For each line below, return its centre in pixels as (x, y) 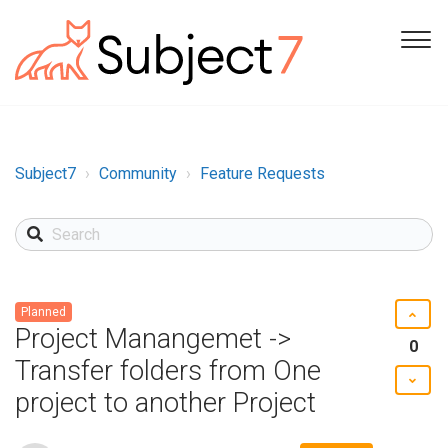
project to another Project (165, 402)
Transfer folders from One (168, 370)
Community (138, 173)
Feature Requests (262, 173)
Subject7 (45, 173)
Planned (43, 311)
